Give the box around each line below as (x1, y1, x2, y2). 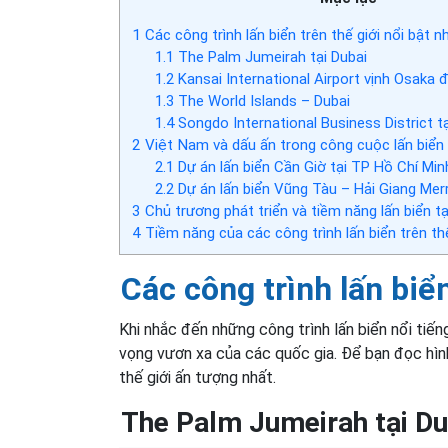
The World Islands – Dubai (173, 92, 350, 111)
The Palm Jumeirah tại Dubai (173, 48, 367, 67)
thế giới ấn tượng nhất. (119, 368, 276, 388)
